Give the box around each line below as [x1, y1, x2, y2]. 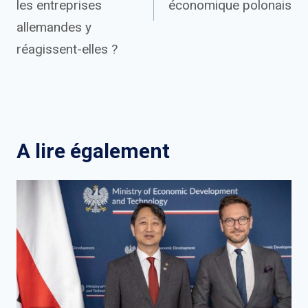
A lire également [16, 139, 170, 164]
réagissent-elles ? [16, 41, 118, 58]
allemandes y [16, 19, 91, 36]
